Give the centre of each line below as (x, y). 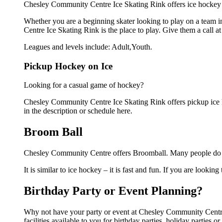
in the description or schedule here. (78, 111)
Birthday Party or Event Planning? (113, 191)
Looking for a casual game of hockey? (84, 85)
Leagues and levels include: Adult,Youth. (88, 47)
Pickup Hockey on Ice (68, 66)
